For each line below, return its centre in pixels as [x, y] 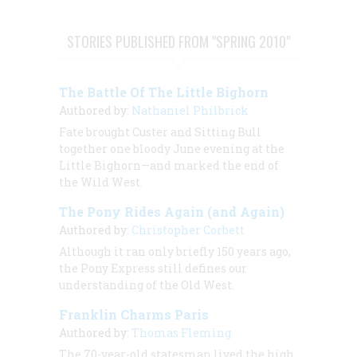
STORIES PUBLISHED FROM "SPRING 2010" [178, 42]
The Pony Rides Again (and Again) [172, 212]
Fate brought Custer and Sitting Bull [160, 132]
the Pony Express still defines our [153, 269]
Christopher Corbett [188, 230]
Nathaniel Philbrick [190, 111]
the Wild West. [101, 182]
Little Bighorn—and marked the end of [169, 166]
